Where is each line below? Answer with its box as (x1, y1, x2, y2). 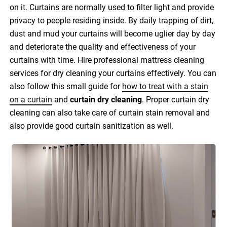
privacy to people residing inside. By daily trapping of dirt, (10, 16, 214, 26)
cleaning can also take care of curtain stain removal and (10, 108, 210, 118)
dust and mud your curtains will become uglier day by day (10, 29, 216, 39)
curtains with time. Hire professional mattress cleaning (10, 55, 205, 65)
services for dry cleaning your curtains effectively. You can (10, 68, 217, 79)
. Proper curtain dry (142, 95, 210, 105)
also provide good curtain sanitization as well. (10, 121, 174, 131)
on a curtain (10, 95, 53, 105)
